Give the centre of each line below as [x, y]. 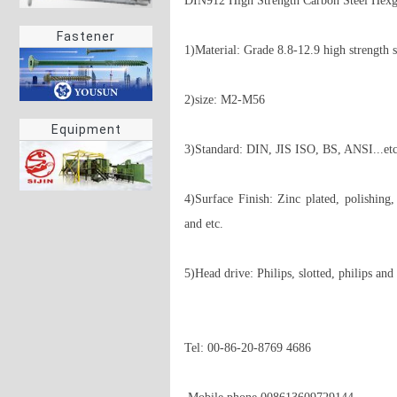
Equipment [86, 130]
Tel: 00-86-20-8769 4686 [248, 348]
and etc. [206, 224]
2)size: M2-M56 [226, 100]
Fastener [86, 37]
